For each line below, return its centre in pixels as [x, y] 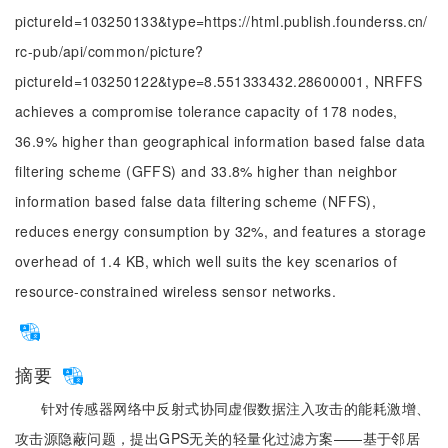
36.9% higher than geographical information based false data [220, 141]
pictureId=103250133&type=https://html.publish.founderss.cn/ [221, 21]
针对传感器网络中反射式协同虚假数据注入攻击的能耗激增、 [236, 408]
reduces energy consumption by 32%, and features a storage [220, 231]
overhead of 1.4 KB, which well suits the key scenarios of [206, 261]
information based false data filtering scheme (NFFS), [196, 201]
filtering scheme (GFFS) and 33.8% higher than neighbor [206, 171]
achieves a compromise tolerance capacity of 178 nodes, [206, 111]
